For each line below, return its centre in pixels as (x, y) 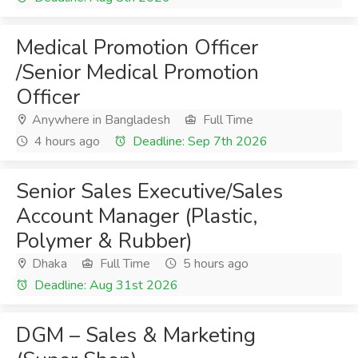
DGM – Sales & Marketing (136, 335)
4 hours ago (66, 141)
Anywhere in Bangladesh (99, 120)
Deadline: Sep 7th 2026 (199, 141)
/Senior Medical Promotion (137, 72)
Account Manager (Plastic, (137, 216)
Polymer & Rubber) (104, 241)
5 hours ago (214, 264)
